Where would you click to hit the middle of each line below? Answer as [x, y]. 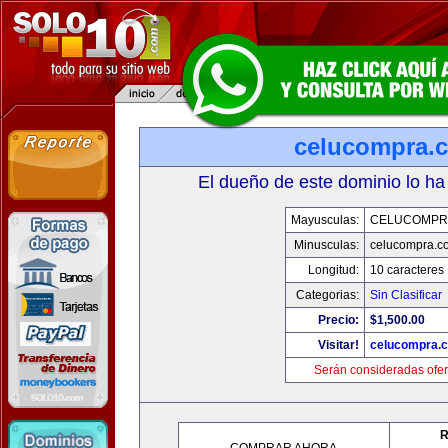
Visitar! [338, 345]
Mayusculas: [325, 220]
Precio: [338, 320]
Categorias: [327, 295]
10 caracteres [407, 270]
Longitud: [333, 270]
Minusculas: [326, 245]
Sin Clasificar [406, 295]
